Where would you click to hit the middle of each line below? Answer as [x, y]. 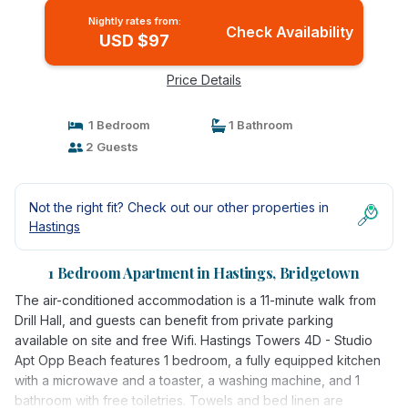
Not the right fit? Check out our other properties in [179, 207]
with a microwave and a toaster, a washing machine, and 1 [187, 380]
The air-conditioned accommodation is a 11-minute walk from [195, 300]
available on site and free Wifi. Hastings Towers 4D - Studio [194, 340]
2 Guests [110, 147]
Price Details [204, 80]
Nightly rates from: [134, 21]
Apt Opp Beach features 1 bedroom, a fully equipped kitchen [198, 360]
